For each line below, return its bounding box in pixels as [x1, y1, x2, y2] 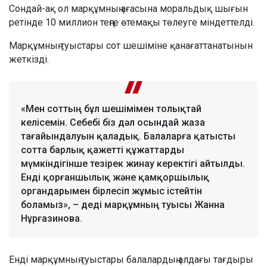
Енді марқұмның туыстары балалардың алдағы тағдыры [9, 253, 253, 265]
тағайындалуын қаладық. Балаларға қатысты [21, 130, 235, 142]
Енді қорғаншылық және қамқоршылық [21, 171, 209, 183]
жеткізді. [9, 53, 49, 65]
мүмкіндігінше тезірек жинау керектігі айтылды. [21, 157, 245, 169]
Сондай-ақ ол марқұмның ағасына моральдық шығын [9, 2, 248, 14]
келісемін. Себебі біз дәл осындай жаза [21, 116, 205, 128]
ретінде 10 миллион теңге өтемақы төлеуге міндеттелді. [9, 16, 254, 28]
